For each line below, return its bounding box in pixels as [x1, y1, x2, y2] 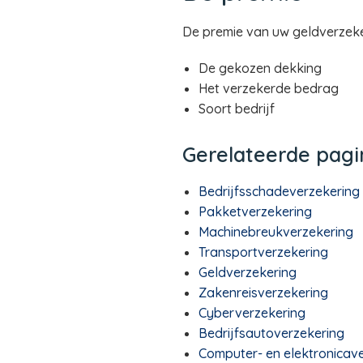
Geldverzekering [198, 264, 297, 280]
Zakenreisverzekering [198, 284, 328, 301]
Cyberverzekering [198, 305, 305, 321]
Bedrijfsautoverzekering [198, 325, 344, 341]
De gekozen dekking [198, 60, 322, 76]
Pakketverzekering [198, 203, 312, 220]
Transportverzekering [198, 244, 328, 260]
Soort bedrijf [198, 100, 275, 117]
